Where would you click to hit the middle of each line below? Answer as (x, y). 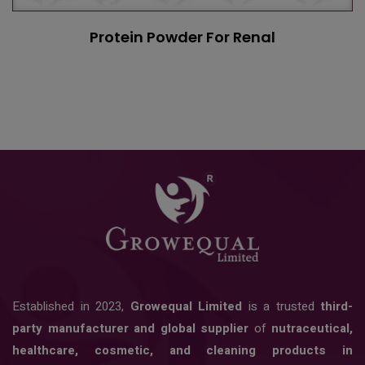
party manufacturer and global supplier (130, 329)
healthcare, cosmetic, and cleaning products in (182, 351)
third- (336, 307)
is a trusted (281, 307)
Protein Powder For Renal (182, 37)
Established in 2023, (71, 307)
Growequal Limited (186, 307)
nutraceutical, (312, 329)
